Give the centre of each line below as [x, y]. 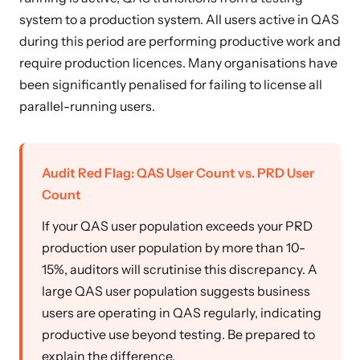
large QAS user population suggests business [176, 291]
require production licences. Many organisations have [178, 63]
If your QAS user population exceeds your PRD [177, 226]
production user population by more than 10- [174, 247]
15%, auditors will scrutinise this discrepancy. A [180, 269]
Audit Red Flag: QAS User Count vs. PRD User [178, 173]
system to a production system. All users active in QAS [179, 19]
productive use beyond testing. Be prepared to [178, 334]
